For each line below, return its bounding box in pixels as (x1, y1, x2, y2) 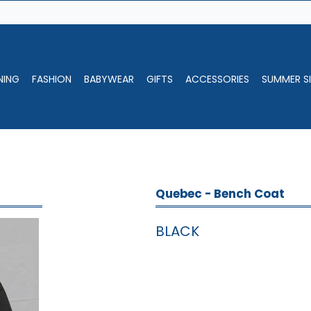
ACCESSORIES (185, 72, 250, 87)
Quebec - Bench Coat (155, 185, 285, 202)
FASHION (32, 72, 72, 87)
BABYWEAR (84, 72, 135, 87)
